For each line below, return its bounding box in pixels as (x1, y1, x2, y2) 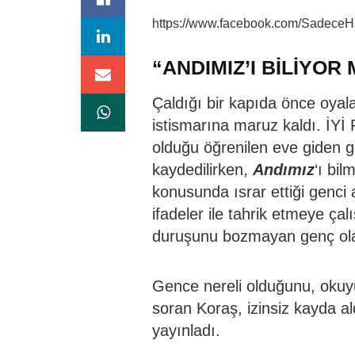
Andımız (253, 160, 315, 178)
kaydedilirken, (152, 160, 253, 178)
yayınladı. (152, 321, 220, 339)
